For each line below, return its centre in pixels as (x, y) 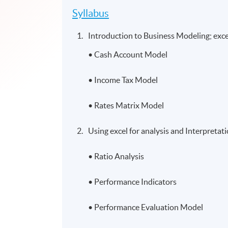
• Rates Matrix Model (126, 105)
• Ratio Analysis (116, 156)
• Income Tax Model (123, 80)
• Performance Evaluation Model (146, 207)
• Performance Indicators (133, 181)
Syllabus (91, 13)
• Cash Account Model (128, 54)
